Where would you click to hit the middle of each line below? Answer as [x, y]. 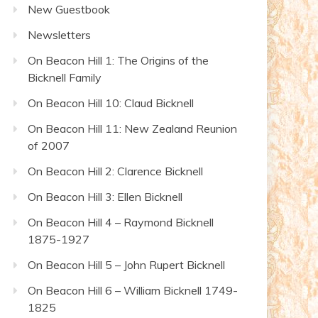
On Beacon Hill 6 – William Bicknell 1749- [133, 290]
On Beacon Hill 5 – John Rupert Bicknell [126, 265]
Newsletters [59, 35]
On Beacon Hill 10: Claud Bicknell [111, 103]
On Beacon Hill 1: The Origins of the [118, 60]
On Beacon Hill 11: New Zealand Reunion [132, 128]
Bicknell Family [65, 77]
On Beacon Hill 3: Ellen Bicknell [105, 197]
